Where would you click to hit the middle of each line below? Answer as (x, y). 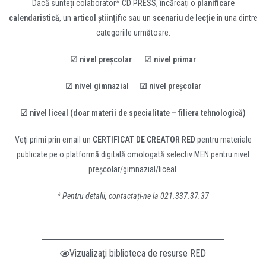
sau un (139, 18)
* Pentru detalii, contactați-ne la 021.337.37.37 (133, 196)
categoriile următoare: (133, 33)
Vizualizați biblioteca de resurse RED (138, 253)
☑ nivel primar (170, 59)
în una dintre (236, 18)
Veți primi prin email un (53, 140)
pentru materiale (224, 140)
